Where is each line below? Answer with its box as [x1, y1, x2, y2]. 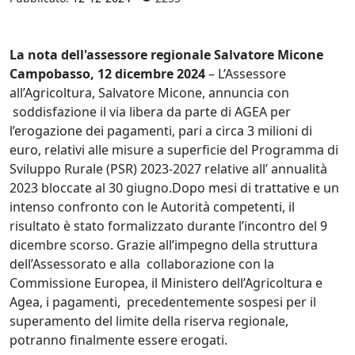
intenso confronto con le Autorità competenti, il [10, 197, 295, 216]
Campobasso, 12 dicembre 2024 [10, 64, 208, 82]
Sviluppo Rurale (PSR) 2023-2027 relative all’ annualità [10, 159, 327, 177]
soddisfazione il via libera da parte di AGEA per [10, 102, 291, 120]
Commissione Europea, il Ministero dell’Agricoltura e [10, 273, 323, 292]
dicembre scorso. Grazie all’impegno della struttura [10, 235, 318, 254]
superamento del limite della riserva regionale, [10, 311, 288, 330]
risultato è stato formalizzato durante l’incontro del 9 [10, 216, 327, 235]
